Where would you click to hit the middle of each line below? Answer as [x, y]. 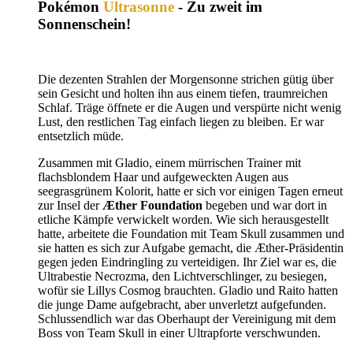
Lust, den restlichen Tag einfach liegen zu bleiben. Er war [181, 121]
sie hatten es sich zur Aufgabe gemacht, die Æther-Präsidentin [191, 247]
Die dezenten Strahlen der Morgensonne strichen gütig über [186, 79]
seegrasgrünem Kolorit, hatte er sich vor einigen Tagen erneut [190, 191]
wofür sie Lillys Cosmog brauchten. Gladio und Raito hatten [188, 290]
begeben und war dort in [265, 205]
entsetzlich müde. [81, 136]
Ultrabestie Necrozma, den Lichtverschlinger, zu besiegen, [182, 276]
